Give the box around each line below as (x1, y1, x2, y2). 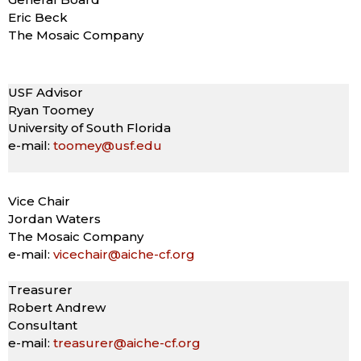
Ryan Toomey (8, 102, 93, 118)
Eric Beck (8, 9, 68, 25)
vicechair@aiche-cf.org (53, 246, 195, 262)
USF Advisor (8, 84, 83, 100)
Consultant (8, 317, 77, 333)
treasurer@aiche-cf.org (53, 334, 201, 351)
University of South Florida (8, 119, 171, 135)
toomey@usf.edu (53, 137, 162, 153)
